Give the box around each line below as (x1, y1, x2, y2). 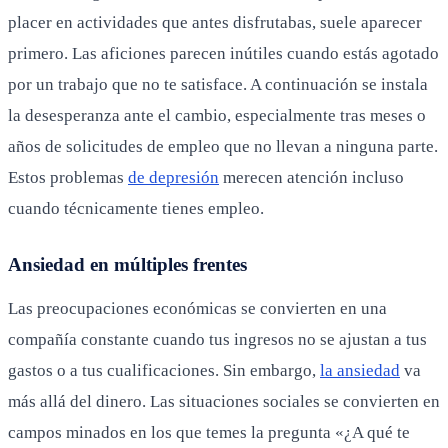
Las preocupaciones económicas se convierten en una (8, 298, 387, 318)
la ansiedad (320, 360, 400, 380)
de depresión (128, 167, 219, 187)
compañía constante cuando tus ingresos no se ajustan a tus (8, 329, 427, 349)
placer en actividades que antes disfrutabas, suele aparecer (8, 12, 422, 32)
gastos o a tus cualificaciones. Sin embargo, (8, 360, 320, 380)
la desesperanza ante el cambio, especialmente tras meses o (8, 105, 426, 125)
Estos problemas (8, 167, 128, 187)
